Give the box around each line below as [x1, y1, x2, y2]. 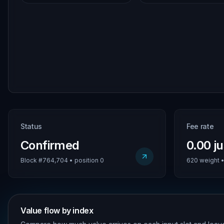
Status [20, 122, 42, 130]
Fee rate [186, 122, 214, 130]
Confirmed [20, 138, 79, 152]
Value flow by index [20, 205, 93, 215]
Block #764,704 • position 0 [20, 156, 104, 164]
